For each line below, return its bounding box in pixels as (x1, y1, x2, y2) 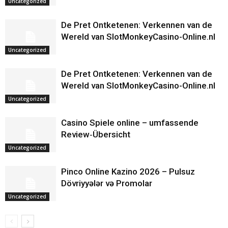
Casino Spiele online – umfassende (61, 118, 198, 128)
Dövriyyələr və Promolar (61, 178, 152, 188)
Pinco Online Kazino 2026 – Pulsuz (61, 166, 195, 177)
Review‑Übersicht (61, 129, 130, 139)
